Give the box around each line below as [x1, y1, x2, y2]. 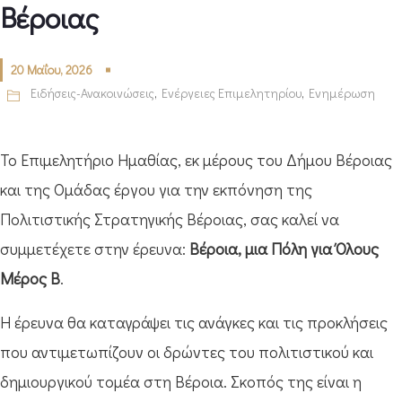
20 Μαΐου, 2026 [11, 61, 92, 78]
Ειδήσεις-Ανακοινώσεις [31, 84, 154, 101]
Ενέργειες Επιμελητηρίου [162, 84, 301, 101]
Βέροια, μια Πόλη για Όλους [189, 238, 379, 259]
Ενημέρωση [309, 84, 375, 101]
